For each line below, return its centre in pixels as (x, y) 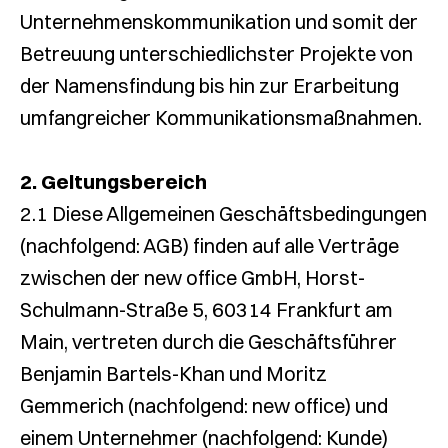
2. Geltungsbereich (113, 181)
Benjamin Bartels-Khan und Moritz (173, 373)
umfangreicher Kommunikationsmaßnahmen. (221, 117)
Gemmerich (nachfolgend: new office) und (204, 405)
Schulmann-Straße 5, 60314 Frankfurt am (206, 309)
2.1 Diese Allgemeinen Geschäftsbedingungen (223, 213)
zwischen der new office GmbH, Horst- (192, 277)
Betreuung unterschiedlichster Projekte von (216, 53)
